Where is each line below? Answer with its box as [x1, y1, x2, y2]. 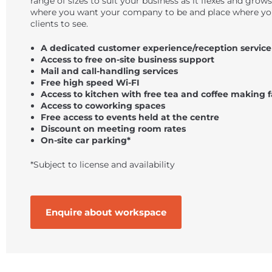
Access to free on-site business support [40, 54, 214, 66]
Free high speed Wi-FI [40, 77, 140, 89]
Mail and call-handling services [40, 66, 178, 77]
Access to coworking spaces [40, 100, 165, 112]
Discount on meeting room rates [40, 123, 186, 135]
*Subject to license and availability [30, 159, 175, 171]
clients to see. [30, 18, 88, 30]
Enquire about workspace [46, 206, 166, 219]
